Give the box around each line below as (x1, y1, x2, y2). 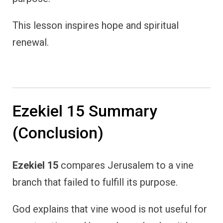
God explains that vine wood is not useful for (12, 203, 207, 216)
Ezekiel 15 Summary (12, 102, 157, 121)
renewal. (12, 36, 49, 49)
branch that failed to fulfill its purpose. (12, 176, 178, 189)
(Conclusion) (12, 123, 104, 143)
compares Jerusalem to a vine (58, 159, 194, 172)
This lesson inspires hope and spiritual (12, 19, 179, 32)
